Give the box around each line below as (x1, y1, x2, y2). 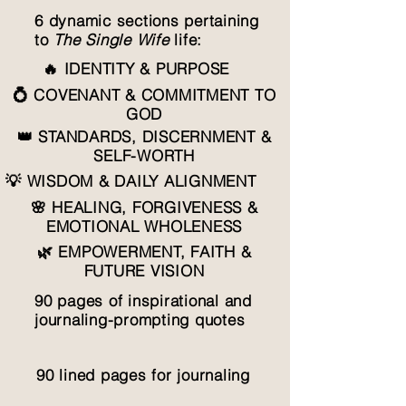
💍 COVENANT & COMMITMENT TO (12, 85, 276, 105)
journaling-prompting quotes (34, 310, 246, 330)
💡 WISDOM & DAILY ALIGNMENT (5, 171, 256, 191)
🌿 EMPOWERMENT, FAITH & (36, 242, 252, 262)
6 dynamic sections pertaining (34, 11, 259, 31)
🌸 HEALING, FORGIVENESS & (30, 198, 258, 217)
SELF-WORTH (93, 146, 195, 166)
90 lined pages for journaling (36, 365, 250, 385)
